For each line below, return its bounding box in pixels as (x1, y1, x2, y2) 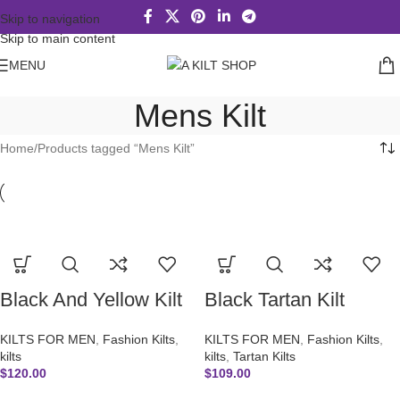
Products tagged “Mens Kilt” (37, 141, 195, 155)
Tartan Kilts (233, 348, 296, 363)
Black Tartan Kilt (204, 287, 345, 311)
